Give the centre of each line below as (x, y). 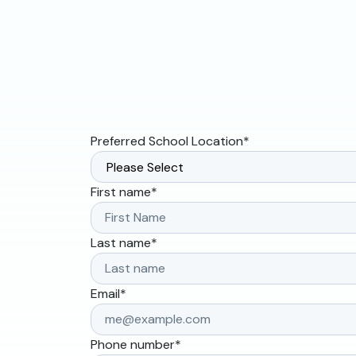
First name (121, 192)
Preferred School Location (167, 141)
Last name (121, 243)
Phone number (133, 345)
